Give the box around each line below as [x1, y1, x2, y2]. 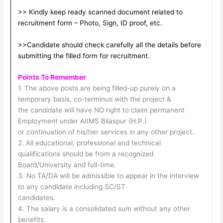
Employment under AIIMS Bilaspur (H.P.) [17, 117, 147, 125]
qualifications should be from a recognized [17, 150, 153, 158]
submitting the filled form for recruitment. [17, 51, 150, 60]
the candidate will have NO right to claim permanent [17, 106, 185, 114]
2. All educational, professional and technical [17, 139, 161, 147]
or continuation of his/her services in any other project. [17, 128, 194, 136]
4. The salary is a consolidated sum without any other [17, 205, 190, 213]
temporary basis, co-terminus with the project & [17, 95, 171, 104]
